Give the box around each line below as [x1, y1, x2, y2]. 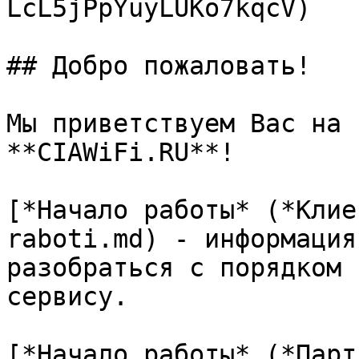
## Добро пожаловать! [6, 51, 311, 80]
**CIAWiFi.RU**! [6, 138, 235, 167]
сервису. [6, 282, 128, 311]
